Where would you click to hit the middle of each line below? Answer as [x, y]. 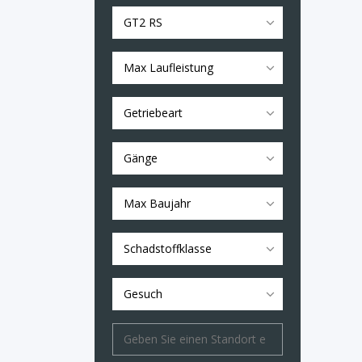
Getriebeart [153, 113]
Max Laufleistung [168, 67]
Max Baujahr [157, 203]
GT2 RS [143, 22]
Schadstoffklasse [168, 248]
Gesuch [143, 294]
